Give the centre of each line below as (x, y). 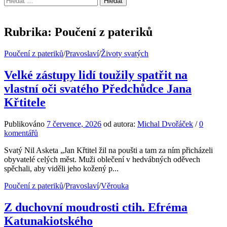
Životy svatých (125, 53)
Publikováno (25, 124)
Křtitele (25, 102)
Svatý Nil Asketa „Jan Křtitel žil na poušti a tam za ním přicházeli (108, 150)
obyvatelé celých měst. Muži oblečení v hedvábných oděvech (102, 159)
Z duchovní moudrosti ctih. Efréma (96, 207)
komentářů (21, 133)
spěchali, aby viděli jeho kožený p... (61, 168)
